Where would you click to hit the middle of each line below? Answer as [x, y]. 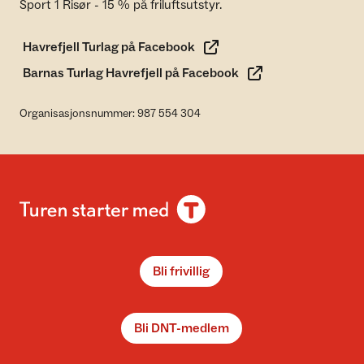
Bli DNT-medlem [181, 328]
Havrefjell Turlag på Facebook [109, 47]
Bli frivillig [181, 271]
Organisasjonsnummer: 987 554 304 [110, 114]
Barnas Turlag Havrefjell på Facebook [131, 73]
